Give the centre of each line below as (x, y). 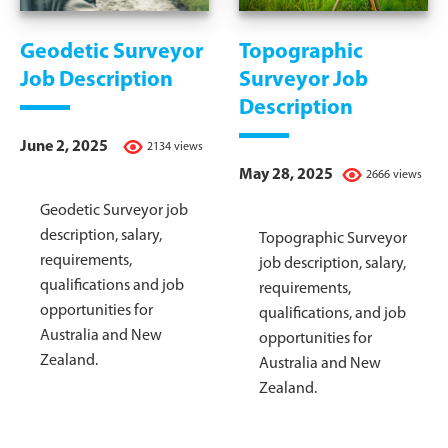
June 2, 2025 (64, 146)
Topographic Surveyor (333, 238)
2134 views (175, 146)
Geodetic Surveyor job (114, 210)
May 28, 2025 (286, 174)
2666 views (394, 174)
